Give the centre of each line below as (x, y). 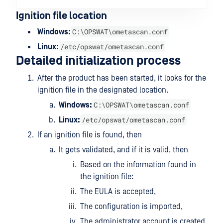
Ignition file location (61, 16)
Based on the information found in (138, 165)
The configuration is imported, (131, 207)
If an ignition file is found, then (90, 135)
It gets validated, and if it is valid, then (123, 150)
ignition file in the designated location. (103, 90)
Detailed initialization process (98, 61)
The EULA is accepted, (118, 192)
